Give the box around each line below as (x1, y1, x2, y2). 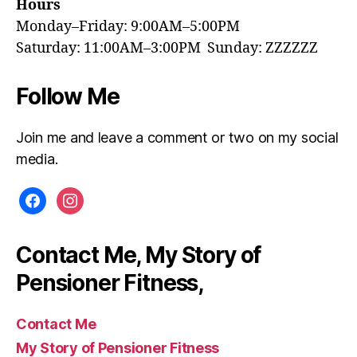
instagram (55, 188, 120, 206)
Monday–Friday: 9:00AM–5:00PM (16, 17, 240, 36)
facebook (18, 188, 80, 206)
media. (16, 150, 58, 167)
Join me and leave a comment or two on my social (16, 128, 339, 146)
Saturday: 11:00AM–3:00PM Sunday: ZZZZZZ (16, 38, 318, 57)
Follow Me (16, 82, 120, 110)
